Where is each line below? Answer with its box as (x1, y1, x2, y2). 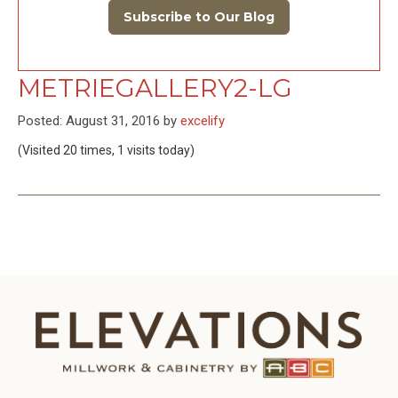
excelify (180, 113, 225, 129)
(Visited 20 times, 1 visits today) (18, 143, 195, 157)
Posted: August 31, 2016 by (18, 113, 180, 129)
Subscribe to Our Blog (123, 9, 275, 25)
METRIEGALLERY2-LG (18, 73, 292, 103)
